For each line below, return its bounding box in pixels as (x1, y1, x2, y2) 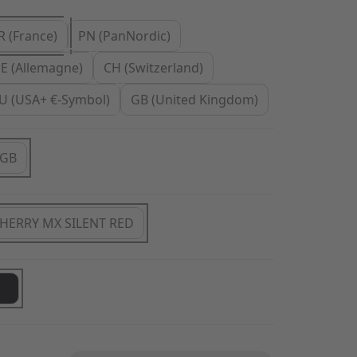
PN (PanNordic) (78, 27, 171, 45)
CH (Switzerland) (104, 59, 203, 76)
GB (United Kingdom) (131, 91, 258, 108)
